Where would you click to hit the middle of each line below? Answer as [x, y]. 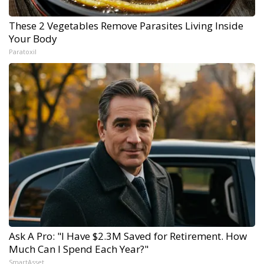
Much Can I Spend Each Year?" [79, 249]
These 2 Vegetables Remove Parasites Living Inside [126, 26]
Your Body [33, 39]
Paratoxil [23, 52]
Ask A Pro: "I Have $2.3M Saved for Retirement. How [128, 236]
